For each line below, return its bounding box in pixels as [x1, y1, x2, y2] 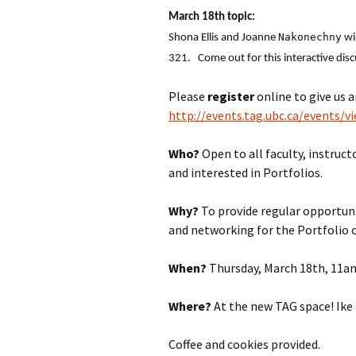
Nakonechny [278, 31, 342, 43]
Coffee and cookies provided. [168, 336, 320, 352]
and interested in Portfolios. [168, 164, 323, 180]
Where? [168, 298, 211, 314]
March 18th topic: [168, 11, 255, 23]
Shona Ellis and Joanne [168, 32, 278, 44]
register [207, 88, 257, 104]
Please [168, 88, 207, 104]
